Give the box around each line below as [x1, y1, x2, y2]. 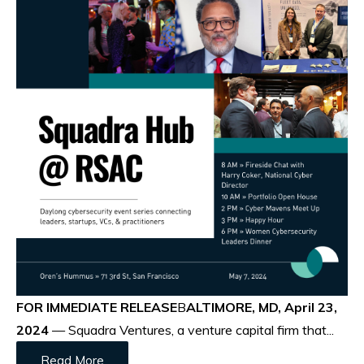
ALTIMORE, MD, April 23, [186, 298, 337, 315]
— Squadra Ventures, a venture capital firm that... [52, 321, 334, 338]
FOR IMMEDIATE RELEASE [16, 298, 177, 315]
